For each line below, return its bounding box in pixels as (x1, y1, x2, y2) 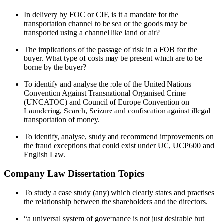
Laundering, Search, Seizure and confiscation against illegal (24, 106, 210, 115)
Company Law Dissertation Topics (4, 168, 144, 179)
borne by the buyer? (24, 62, 86, 71)
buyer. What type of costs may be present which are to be (24, 54, 202, 62)
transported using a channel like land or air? (24, 28, 160, 37)
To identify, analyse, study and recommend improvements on (24, 132, 214, 141)
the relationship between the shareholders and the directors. (24, 197, 208, 206)
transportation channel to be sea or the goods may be (24, 19, 187, 28)
